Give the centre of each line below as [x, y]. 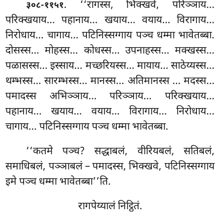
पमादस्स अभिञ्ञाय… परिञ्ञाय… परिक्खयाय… [110, 97]
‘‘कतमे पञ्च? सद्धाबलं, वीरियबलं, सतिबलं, [120, 152]
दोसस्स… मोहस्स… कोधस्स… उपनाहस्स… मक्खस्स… [110, 51]
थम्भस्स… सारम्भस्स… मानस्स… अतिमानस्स [89, 82]
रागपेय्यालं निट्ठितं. [110, 207]
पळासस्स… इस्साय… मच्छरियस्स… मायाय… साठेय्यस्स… [110, 67]
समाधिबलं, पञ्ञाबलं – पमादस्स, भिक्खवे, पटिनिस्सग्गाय [110, 167]
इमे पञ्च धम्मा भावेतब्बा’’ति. [58, 182]
